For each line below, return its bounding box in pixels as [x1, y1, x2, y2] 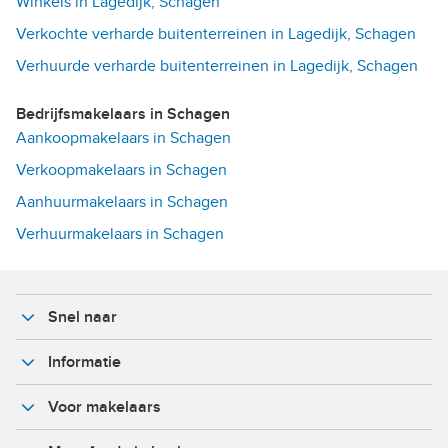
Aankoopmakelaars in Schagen [16, 128, 231, 149]
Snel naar [48, 307, 117, 328]
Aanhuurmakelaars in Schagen [16, 192, 228, 213]
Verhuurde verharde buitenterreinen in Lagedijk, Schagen [16, 56, 418, 77]
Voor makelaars [48, 397, 161, 418]
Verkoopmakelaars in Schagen [16, 160, 227, 181]
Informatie [48, 352, 121, 373]
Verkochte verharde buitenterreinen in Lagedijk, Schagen [16, 24, 416, 45]
